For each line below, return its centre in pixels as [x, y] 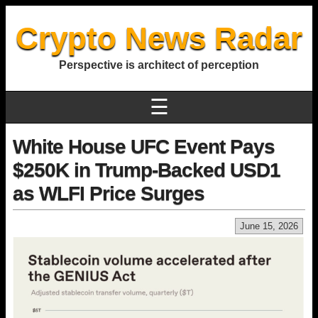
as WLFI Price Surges [109, 193]
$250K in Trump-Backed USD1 [147, 170]
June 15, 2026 [269, 226]
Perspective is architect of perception [159, 65]
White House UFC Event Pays [144, 147]
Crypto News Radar [159, 38]
